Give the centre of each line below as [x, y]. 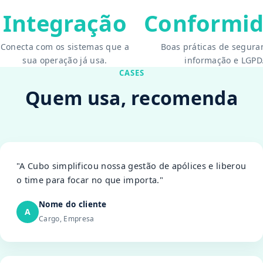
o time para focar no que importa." [90, 180]
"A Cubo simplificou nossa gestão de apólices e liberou [131, 166]
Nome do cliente [73, 204]
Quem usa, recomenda [131, 98]
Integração [65, 23]
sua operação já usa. [65, 60]
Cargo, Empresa [67, 219]
